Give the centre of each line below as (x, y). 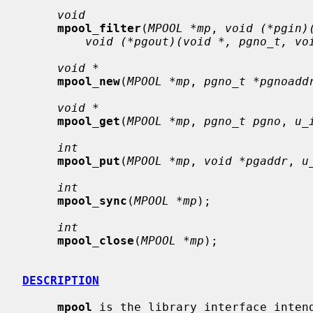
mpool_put (89, 161)
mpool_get (89, 121)
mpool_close (96, 240)
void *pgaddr (246, 161)
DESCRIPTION (61, 280)
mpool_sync (92, 201)
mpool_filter (99, 28)
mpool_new (89, 81)
